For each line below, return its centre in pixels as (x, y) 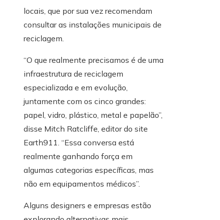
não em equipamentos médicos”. (82, 184)
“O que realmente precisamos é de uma (94, 60)
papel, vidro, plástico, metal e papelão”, (93, 115)
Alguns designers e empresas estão (87, 206)
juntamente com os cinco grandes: (85, 101)
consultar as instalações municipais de (93, 25)
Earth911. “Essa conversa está (79, 143)
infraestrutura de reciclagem (73, 74)
